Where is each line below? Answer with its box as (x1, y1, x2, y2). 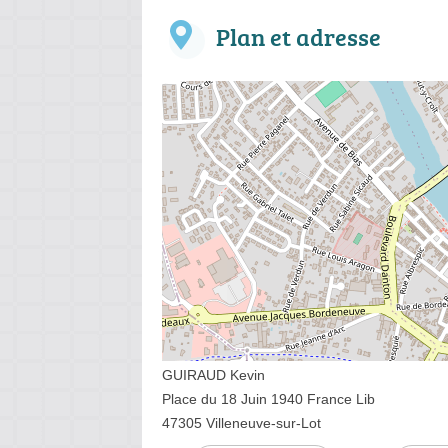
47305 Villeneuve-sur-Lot (162, 414, 321, 431)
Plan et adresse (216, 19, 381, 53)
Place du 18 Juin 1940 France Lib (162, 390, 375, 407)
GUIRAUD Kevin (162, 366, 265, 383)
